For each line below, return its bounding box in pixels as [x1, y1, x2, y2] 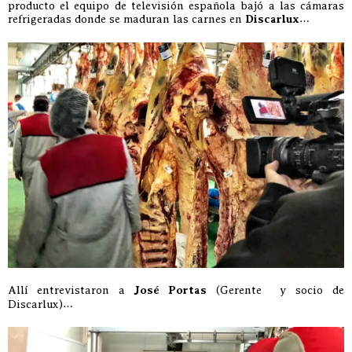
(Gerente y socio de [207, 284, 344, 297]
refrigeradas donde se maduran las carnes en [8, 12, 245, 25]
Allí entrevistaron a [8, 284, 134, 297]
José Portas [134, 284, 207, 298]
